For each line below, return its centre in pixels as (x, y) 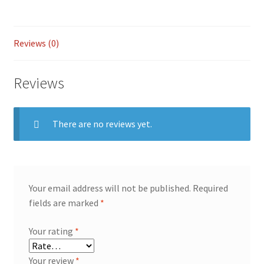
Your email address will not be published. (110, 188)
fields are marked (64, 203)
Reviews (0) (36, 43)
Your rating (52, 231)
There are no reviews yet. (102, 124)
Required (210, 188)
